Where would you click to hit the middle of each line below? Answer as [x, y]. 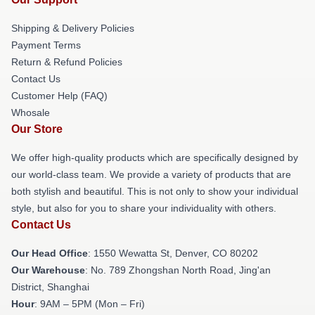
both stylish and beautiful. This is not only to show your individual [155, 192]
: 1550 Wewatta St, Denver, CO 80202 [173, 253]
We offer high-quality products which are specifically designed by [155, 158]
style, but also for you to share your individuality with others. [144, 208]
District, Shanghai [50, 287]
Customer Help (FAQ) [59, 96]
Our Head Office [50, 253]
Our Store [37, 129]
